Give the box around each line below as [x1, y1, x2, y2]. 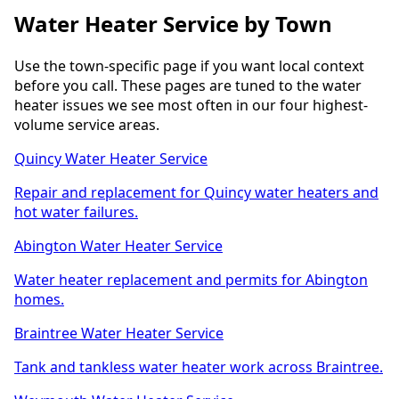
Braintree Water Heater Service [14, 323, 224, 344]
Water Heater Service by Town [14, 9, 332, 39]
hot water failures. [14, 202, 138, 223]
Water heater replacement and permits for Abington [14, 270, 368, 290]
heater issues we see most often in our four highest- [14, 95, 368, 116]
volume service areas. [14, 115, 159, 135]
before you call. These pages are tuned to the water [14, 76, 362, 96]
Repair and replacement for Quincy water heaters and [14, 183, 379, 203]
